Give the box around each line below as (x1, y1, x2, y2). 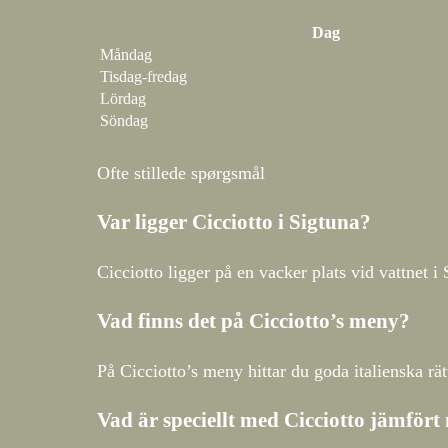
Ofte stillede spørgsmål (97, 162, 265, 183)
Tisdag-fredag (100, 67, 187, 85)
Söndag (100, 111, 148, 129)
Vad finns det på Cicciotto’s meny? (97, 309, 410, 334)
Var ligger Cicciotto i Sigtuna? (97, 209, 371, 234)
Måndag (100, 45, 152, 63)
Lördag (100, 89, 146, 107)
